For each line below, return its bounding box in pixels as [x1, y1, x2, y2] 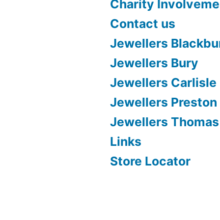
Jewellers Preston [110, 95, 217, 110]
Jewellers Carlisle [110, 75, 217, 90]
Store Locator [110, 154, 191, 169]
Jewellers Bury [110, 55, 198, 71]
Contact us [110, 16, 175, 31]
